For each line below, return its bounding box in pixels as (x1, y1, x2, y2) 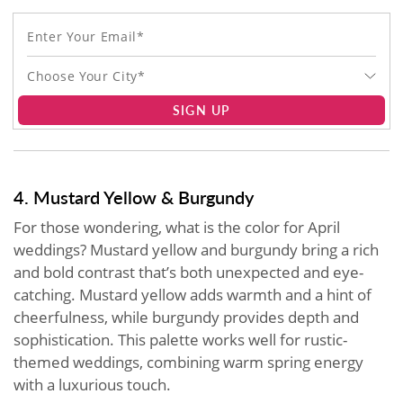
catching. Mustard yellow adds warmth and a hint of (13, 283, 372, 305)
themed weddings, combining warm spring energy (13, 351, 363, 372)
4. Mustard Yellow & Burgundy (13, 184, 254, 210)
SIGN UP (172, 100, 231, 119)
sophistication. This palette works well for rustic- (13, 328, 347, 350)
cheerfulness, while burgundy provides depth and (13, 306, 359, 327)
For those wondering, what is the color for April (13, 216, 340, 237)
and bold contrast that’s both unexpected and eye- (13, 261, 363, 282)
